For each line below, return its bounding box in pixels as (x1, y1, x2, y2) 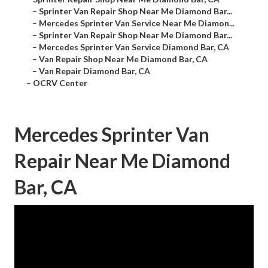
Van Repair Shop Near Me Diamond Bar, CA (39, 54, 208, 65)
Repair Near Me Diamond (14, 149, 230, 173)
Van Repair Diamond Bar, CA (39, 66, 150, 77)
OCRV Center (33, 78, 87, 89)
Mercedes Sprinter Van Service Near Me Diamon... (39, 18, 234, 29)
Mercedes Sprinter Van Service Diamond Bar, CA (39, 42, 229, 53)
